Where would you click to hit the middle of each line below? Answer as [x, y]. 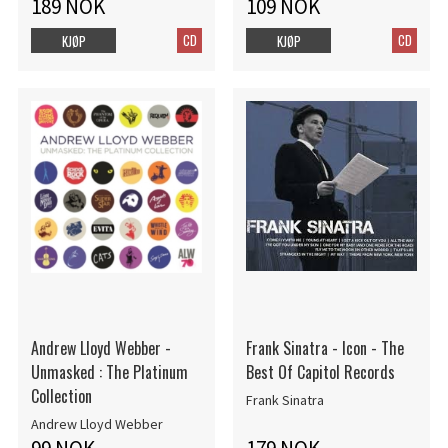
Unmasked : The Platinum [109, 372]
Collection [61, 396]
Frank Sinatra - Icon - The [324, 348]
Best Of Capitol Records [320, 372]
